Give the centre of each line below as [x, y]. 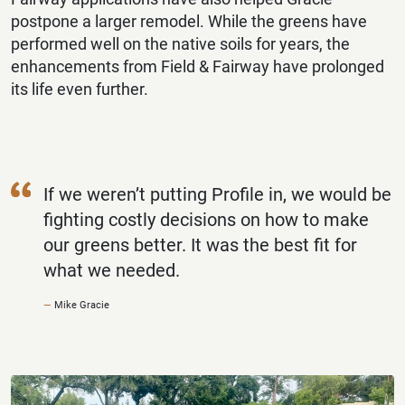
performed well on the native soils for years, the [180, 44]
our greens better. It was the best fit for [200, 245]
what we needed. [112, 271]
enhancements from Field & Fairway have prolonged [198, 67]
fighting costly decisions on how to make [206, 220]
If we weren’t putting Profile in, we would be [217, 195]
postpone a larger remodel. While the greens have [189, 22]
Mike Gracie [82, 305]
